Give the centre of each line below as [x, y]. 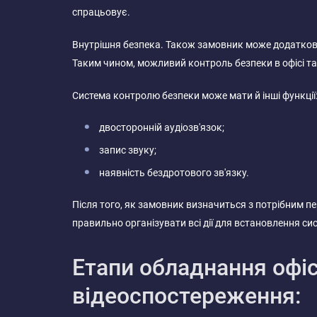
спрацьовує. [101, 12]
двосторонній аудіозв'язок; [162, 127]
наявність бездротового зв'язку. [174, 173]
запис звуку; [128, 150]
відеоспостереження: [186, 296]
